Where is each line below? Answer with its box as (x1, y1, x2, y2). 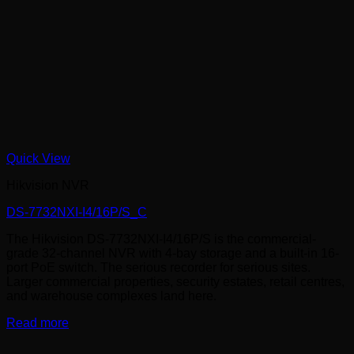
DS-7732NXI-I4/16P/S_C (6, 205, 147, 220)
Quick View (6, 152, 70, 166)
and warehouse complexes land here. (6, 289, 217, 303)
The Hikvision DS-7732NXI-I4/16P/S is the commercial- (6, 232, 316, 247)
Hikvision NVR (6, 179, 89, 193)
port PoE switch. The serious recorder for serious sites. (6, 261, 311, 275)
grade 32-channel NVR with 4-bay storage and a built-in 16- (6, 247, 339, 261)
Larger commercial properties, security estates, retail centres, (6, 275, 345, 289)
